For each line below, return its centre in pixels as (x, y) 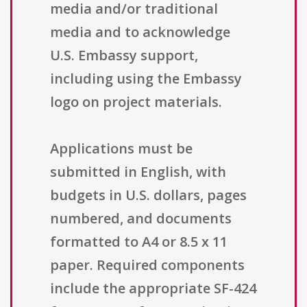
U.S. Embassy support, (124, 56)
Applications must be (121, 149)
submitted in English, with (138, 172)
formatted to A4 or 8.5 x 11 (139, 242)
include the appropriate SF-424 (153, 288)
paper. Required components (147, 265)
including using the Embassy (146, 79)
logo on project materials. (136, 102)
